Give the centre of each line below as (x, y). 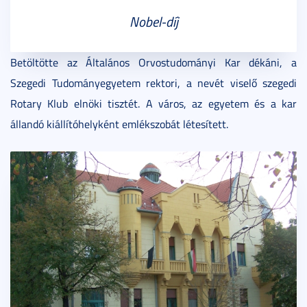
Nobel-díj (153, 21)
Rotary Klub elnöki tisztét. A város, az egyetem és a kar (153, 103)
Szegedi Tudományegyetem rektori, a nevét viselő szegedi (153, 83)
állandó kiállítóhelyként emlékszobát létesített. (119, 124)
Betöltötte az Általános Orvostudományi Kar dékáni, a (153, 62)
